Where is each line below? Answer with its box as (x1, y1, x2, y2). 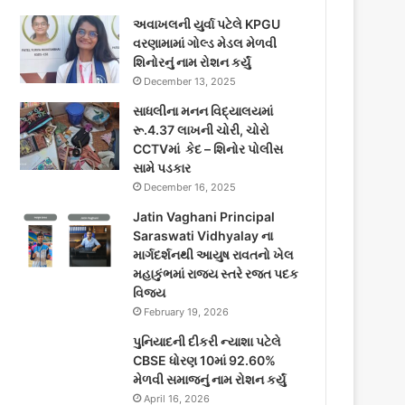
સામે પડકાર (133, 160, 192, 175)
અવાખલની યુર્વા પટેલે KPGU (133, 16, 281, 32)
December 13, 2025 (144, 75, 237, 88)
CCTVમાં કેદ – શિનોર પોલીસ (133, 141, 284, 156)
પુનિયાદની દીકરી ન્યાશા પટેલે (133, 334, 282, 349)
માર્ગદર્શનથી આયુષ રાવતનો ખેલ (133, 247, 295, 262)
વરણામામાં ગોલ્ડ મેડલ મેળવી (133, 35, 278, 51)
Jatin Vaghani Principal (133, 209, 276, 224)
